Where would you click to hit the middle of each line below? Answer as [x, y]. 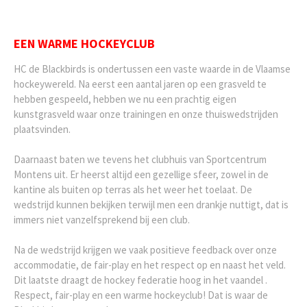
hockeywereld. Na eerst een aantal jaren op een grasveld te [140, 84]
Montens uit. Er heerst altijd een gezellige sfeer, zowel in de [141, 175]
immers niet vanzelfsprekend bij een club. [102, 220]
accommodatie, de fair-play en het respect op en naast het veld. [150, 265]
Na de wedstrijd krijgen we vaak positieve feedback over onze [145, 250]
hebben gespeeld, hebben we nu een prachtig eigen [125, 99]
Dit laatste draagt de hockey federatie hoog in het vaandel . [140, 280]
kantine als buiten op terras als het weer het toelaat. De [133, 190]
